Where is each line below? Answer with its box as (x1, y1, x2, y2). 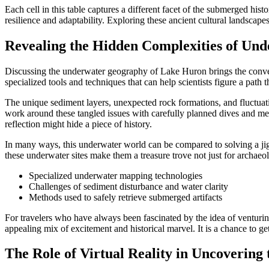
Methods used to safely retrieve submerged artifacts (29, 192, 222, 202)
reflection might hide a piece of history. (5, 118, 152, 129)
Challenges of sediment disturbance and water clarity (29, 181, 228, 192)
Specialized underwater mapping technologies (29, 170, 202, 181)
